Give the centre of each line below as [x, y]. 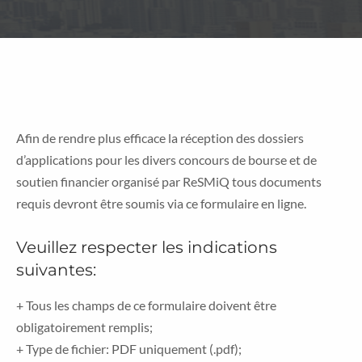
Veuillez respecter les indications [147, 247]
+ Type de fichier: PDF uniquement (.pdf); [129, 348]
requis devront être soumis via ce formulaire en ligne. [161, 203]
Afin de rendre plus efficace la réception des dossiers [160, 138]
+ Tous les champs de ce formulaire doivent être [146, 305]
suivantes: [56, 269]
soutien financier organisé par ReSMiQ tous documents [169, 181]
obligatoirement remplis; [84, 326]
